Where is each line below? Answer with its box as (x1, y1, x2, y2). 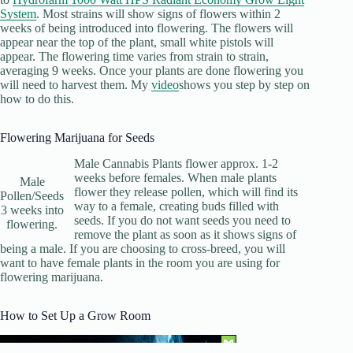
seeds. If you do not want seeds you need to (73, 214, 291, 228)
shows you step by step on (179, 78, 310, 92)
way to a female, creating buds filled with (73, 199, 279, 214)
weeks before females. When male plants (73, 171, 277, 185)
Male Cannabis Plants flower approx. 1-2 (73, 157, 278, 171)
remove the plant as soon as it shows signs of (73, 228, 296, 242)
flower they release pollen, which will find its (73, 185, 298, 199)
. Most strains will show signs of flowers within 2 (36, 7, 281, 21)
